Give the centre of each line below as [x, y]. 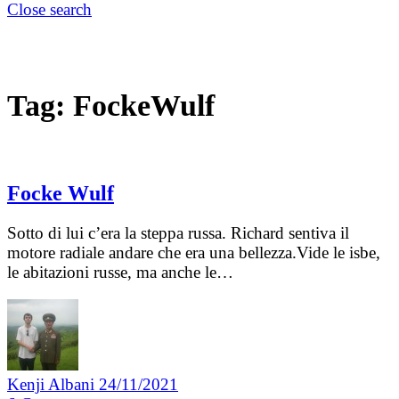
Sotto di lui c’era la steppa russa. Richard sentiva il [178, 233]
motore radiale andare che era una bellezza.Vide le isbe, [194, 253]
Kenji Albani [53, 385]
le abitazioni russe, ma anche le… [120, 273]
